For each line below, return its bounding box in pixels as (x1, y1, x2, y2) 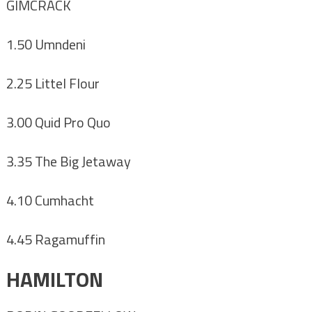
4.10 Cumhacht (6, 189, 94, 212)
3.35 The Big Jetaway (6, 150, 131, 173)
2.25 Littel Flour (6, 72, 100, 95)
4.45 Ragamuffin (6, 228, 105, 251)
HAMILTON (6, 263, 103, 296)
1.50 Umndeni (6, 33, 86, 56)
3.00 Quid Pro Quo (6, 111, 111, 134)
